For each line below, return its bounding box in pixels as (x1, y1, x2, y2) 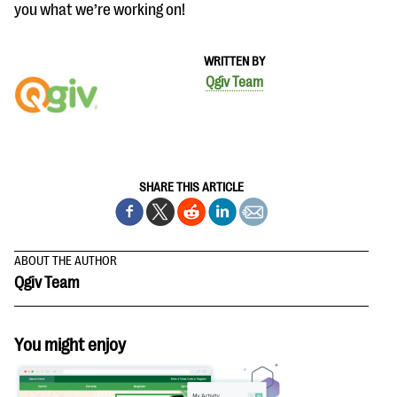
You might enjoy (14, 335, 126, 356)
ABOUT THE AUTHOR (14, 253, 117, 269)
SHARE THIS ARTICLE (139, 180, 244, 195)
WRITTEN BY (203, 54, 265, 69)
